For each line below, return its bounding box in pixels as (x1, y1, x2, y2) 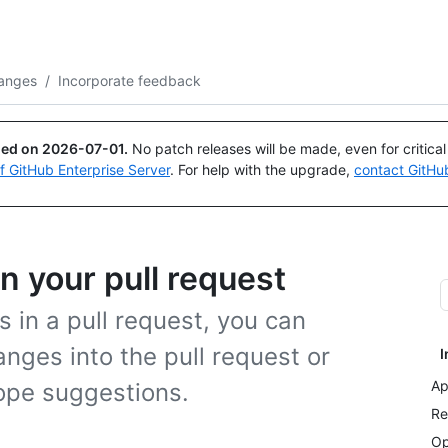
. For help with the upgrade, (170, 161, 354, 178)
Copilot (114, 38, 160, 55)
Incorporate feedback (58, 71, 201, 89)
